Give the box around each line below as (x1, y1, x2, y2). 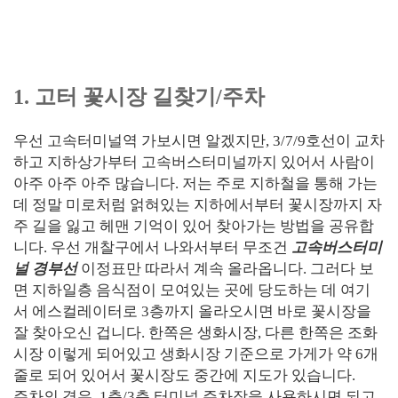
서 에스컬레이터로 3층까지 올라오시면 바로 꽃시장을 (13, 303, 371, 320)
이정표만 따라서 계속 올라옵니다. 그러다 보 (77, 260, 374, 277)
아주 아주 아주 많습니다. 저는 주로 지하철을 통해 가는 (13, 175, 378, 192)
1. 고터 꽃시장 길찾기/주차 (13, 85, 265, 108)
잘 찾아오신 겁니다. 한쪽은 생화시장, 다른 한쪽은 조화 (13, 324, 378, 341)
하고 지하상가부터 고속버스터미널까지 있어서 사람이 (13, 154, 375, 171)
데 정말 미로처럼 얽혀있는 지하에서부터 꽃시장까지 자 (13, 196, 382, 213)
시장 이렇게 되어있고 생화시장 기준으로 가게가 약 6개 (13, 346, 378, 362)
